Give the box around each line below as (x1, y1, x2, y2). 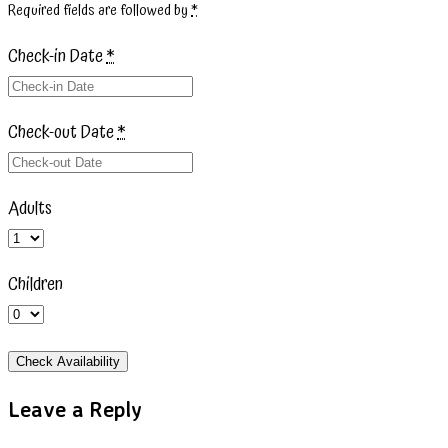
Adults (8, 194, 52, 224)
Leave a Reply (8, 396, 142, 423)
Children (8, 270, 63, 300)
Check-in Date (8, 42, 106, 72)
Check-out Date (8, 118, 117, 148)
